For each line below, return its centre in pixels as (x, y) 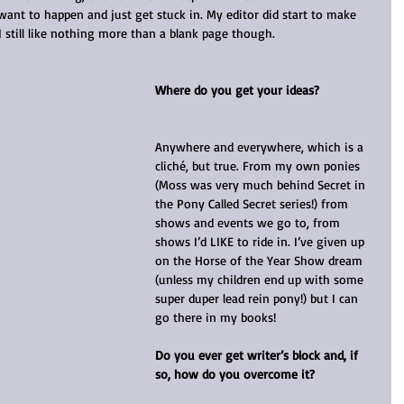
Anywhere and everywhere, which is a (261, 146)
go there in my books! (216, 317)
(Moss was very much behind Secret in (262, 184)
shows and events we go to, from (249, 222)
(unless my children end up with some (261, 279)
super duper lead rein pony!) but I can (258, 298)
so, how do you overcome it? (235, 373)
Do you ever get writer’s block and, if (258, 354)
